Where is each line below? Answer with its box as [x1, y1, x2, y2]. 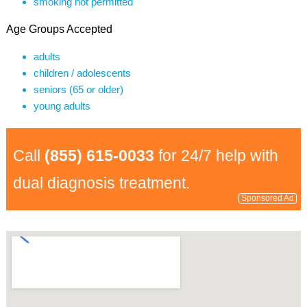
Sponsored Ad [241, 193, 295, 203]
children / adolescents [33, 67, 131, 79]
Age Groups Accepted [5, 23, 112, 35]
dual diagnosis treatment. [12, 174, 190, 192]
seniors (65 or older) [33, 84, 123, 95]
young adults [33, 100, 90, 112]
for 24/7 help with [153, 147, 278, 164]
